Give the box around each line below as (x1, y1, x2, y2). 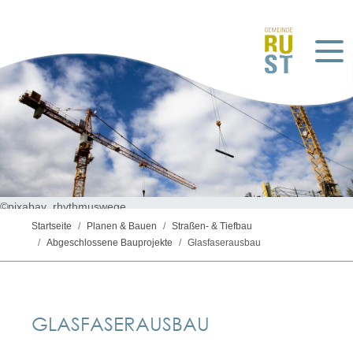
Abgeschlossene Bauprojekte (46, 237, 173, 248)
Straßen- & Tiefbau (172, 221, 252, 232)
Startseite (32, 221, 72, 232)
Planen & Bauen (87, 221, 157, 232)
